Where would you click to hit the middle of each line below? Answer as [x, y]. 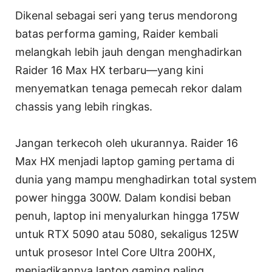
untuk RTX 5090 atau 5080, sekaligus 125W [127, 234]
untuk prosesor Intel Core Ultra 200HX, [115, 253]
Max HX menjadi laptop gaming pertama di [125, 161]
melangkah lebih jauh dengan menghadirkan [129, 52]
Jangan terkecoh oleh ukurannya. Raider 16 [127, 143]
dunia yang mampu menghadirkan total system [136, 180]
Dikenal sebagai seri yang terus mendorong [126, 16]
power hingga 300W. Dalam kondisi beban [123, 198]
